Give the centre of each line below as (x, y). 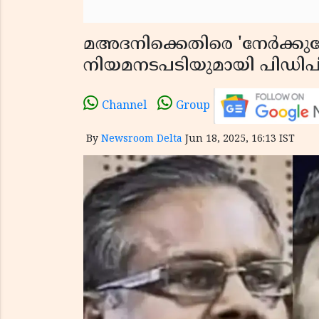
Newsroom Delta (142, 139)
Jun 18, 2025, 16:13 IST (240, 139)
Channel (124, 106)
